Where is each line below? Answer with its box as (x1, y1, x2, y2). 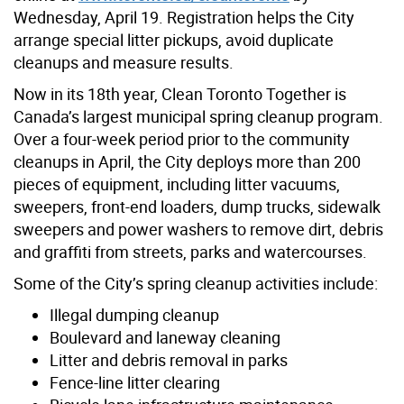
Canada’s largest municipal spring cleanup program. (14, 105, 383, 127)
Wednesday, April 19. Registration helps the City (14, 5, 354, 28)
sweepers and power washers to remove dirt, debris (14, 217, 383, 240)
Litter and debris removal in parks (50, 348, 288, 371)
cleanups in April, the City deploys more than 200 (14, 150, 361, 172)
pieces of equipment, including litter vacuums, (14, 172, 340, 195)
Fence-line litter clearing (50, 371, 220, 393)
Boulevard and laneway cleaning (50, 326, 280, 348)
